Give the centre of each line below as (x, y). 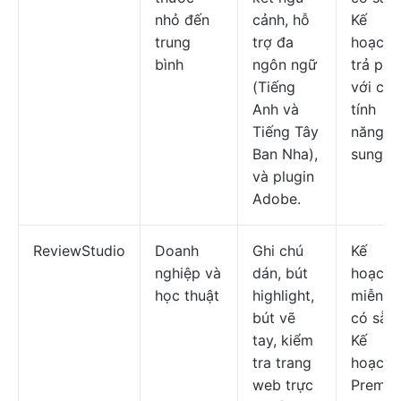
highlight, (283, 295)
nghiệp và (188, 273)
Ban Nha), (285, 154)
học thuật (187, 295)
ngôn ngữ (285, 64)
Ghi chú (278, 251)
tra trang (282, 363)
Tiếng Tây (286, 132)
